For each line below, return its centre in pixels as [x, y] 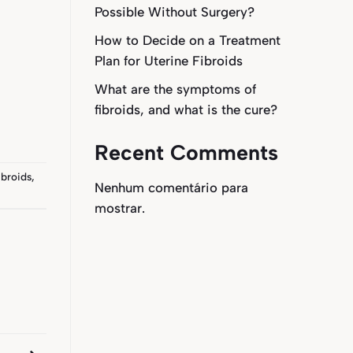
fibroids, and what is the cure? [186, 110]
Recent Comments [186, 153]
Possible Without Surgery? [174, 12]
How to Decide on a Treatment [187, 41]
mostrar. [119, 208]
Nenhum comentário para [171, 187]
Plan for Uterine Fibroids [168, 61]
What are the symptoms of [175, 89]
